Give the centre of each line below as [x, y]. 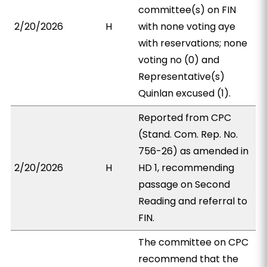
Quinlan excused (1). [185, 93]
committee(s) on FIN [187, 10]
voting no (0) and [179, 60]
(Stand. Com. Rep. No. [188, 134]
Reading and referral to [193, 201]
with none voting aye [187, 27]
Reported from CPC [185, 118]
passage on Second [184, 184]
